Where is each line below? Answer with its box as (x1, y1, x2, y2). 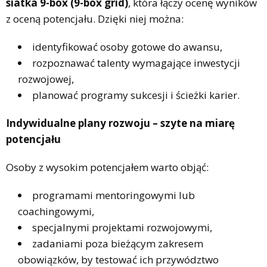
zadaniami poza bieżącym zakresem (32, 236, 203, 250)
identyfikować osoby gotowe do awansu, (32, 39, 222, 54)
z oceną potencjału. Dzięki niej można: (6, 11, 184, 26)
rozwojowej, (18, 72, 74, 86)
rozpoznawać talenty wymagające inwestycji (32, 55, 240, 70)
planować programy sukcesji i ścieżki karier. (32, 88, 240, 102)
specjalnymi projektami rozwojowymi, (32, 220, 212, 234)
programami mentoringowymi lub (32, 188, 195, 202)
